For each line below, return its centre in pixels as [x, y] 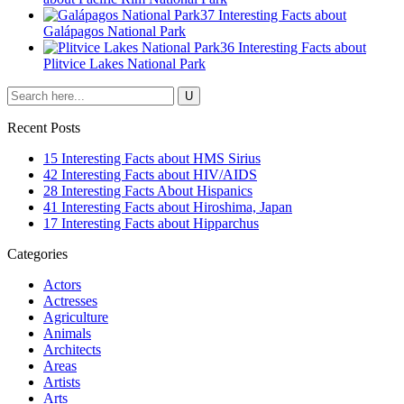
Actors [62, 284]
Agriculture [76, 317]
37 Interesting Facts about [273, 14]
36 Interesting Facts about [293, 47]
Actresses [70, 300]
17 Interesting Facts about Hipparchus [151, 223]
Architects [72, 349]
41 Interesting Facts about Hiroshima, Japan [168, 207]
